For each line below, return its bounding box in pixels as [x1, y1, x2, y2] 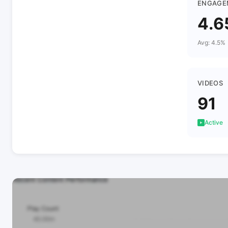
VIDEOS [197, 79, 223, 87]
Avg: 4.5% [197, 39, 225, 46]
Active [205, 119, 223, 126]
